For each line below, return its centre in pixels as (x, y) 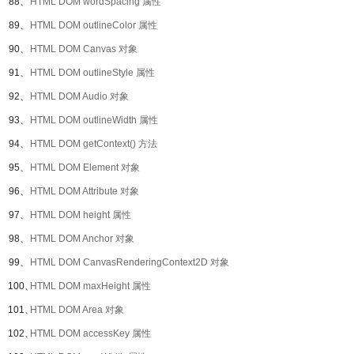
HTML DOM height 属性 (81, 215)
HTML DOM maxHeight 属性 (90, 286)
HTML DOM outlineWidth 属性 (94, 120)
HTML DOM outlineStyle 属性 (92, 73)
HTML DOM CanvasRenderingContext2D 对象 (130, 262)
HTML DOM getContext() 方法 (94, 144)
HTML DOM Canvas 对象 (84, 49)
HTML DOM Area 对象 (77, 310)
